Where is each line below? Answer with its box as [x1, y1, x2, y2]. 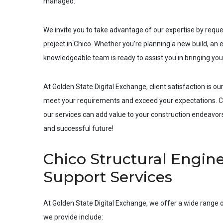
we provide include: [43, 213, 103, 221]
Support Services [43, 168, 172, 186]
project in [43, 40, 74, 48]
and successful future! [43, 124, 113, 132]
